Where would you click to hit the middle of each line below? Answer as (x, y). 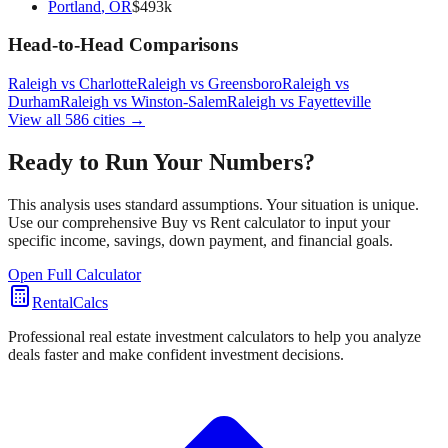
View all (36, 120)
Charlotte (108, 84)
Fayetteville (334, 102)
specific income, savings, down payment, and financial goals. (200, 240)
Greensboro (245, 84)
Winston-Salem (179, 102)
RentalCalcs (70, 302)
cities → (117, 120)
